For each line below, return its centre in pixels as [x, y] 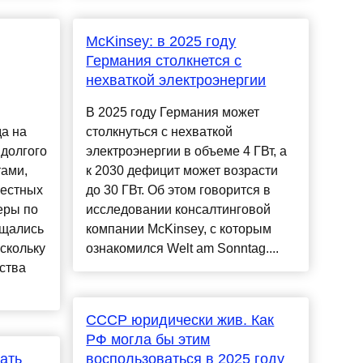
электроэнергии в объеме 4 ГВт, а [187, 152]
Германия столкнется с [164, 61]
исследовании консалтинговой [179, 210]
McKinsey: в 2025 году [161, 42]
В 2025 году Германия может [173, 113]
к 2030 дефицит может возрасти [182, 171]
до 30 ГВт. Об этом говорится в [179, 190]
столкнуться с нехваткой [160, 132]
